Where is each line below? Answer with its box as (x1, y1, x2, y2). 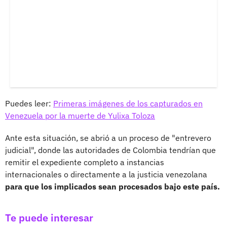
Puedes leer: (5, 98, 53, 108)
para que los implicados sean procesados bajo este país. (5, 181, 220, 192)
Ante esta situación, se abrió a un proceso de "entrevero (5, 132, 211, 143)
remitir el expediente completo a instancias (5, 157, 164, 167)
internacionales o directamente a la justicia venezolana (5, 169, 207, 179)
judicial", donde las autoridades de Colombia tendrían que (5, 144, 216, 155)
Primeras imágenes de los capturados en (53, 98, 203, 108)
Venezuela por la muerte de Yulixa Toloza (5, 110, 155, 121)
